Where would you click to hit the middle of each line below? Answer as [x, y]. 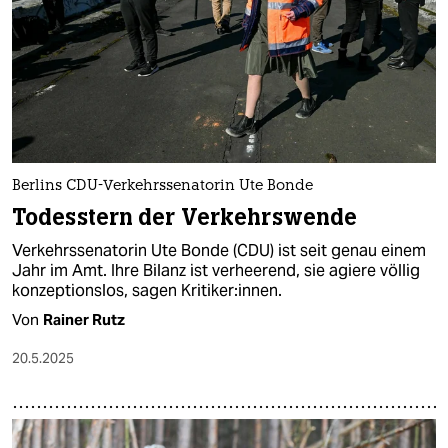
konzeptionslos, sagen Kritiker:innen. [147, 291]
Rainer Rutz [84, 320]
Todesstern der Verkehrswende [185, 218]
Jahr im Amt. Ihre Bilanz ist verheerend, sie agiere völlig [216, 271]
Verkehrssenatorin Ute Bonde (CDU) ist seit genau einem [219, 251]
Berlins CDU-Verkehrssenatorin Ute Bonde [162, 187]
